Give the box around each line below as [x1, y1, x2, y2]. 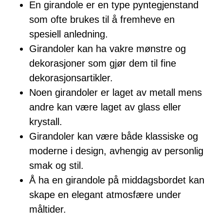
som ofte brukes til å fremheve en [29, 14, 175, 25]
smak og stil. [29, 160, 84, 171]
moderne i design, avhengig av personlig [29, 145, 203, 157]
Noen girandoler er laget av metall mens [29, 87, 202, 98]
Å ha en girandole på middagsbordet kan [29, 175, 204, 186]
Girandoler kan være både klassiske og [29, 131, 198, 142]
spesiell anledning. [29, 29, 108, 40]
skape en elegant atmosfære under [29, 189, 181, 200]
